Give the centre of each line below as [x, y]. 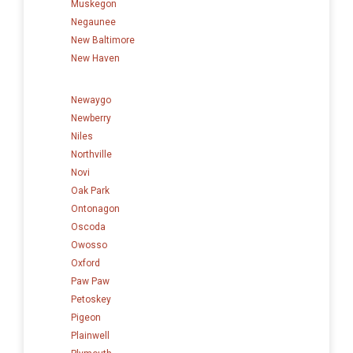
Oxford [85, 263]
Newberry [91, 118]
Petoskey [91, 299]
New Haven [95, 58]
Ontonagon [95, 208]
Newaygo [91, 100]
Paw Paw [90, 281]
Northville [91, 154]
